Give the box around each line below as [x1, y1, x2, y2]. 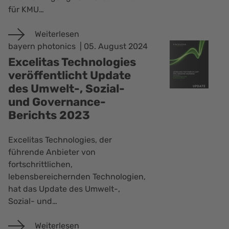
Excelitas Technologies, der [8, 134, 112, 145]
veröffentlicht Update [8, 68, 131, 83]
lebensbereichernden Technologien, [8, 171, 146, 181]
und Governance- [8, 95, 106, 109]
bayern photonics [8, 41, 78, 52]
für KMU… [8, 5, 44, 15]
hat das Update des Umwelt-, [8, 184, 121, 194]
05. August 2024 [84, 41, 148, 52]
